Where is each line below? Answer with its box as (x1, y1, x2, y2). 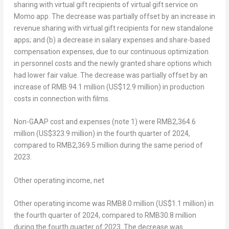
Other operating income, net (13, 176, 104, 185)
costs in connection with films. (13, 95, 110, 103)
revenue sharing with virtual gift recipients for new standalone (13, 24, 213, 33)
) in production (158, 83, 204, 91)
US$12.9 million (108, 83, 158, 91)
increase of (13, 83, 52, 91)
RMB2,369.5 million (56, 141, 118, 150)
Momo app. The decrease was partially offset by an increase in (13, 12, 215, 21)
